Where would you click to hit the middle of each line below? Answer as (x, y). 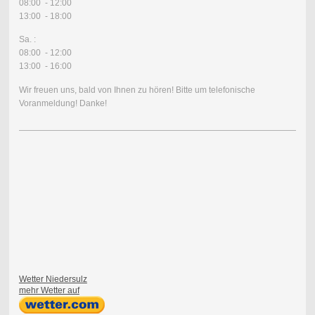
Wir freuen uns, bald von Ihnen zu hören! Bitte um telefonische (137, 90)
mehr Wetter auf (49, 290)
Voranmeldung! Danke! (63, 103)
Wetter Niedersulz (53, 279)
